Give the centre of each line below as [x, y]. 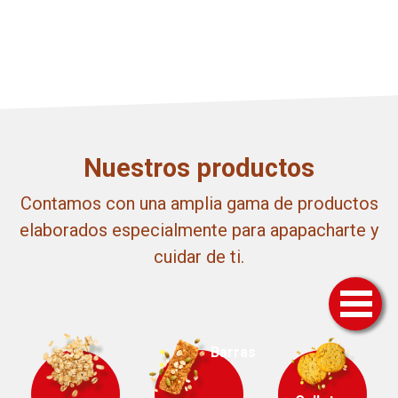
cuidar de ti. [199, 257]
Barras [233, 352]
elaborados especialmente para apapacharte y [199, 231]
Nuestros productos [199, 168]
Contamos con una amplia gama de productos [199, 204]
